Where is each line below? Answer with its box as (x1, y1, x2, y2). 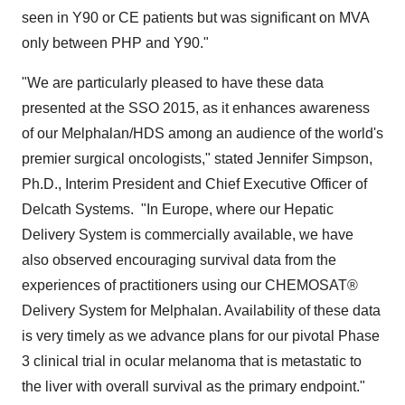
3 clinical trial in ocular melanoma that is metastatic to (22, 353, 362, 369)
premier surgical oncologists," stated (22, 151, 257, 166)
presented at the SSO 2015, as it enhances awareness (22, 100, 370, 116)
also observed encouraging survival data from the (22, 252, 336, 268)
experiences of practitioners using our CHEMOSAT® (22, 278, 358, 293)
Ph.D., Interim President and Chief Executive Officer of (22, 176, 367, 192)
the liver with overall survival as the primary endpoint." (22, 379, 365, 394)
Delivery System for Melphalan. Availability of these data (22, 303, 381, 318)
